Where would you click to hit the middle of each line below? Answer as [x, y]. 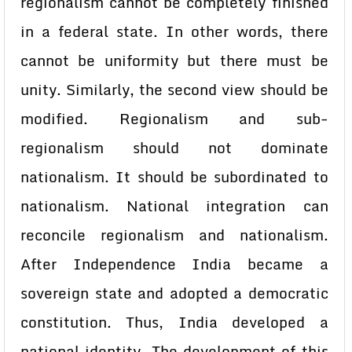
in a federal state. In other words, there [174, 31]
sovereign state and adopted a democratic [174, 293]
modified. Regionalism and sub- [174, 119]
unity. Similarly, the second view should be [174, 90]
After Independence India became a [174, 264]
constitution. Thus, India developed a [174, 322]
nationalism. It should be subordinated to [174, 177]
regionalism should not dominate [174, 148]
